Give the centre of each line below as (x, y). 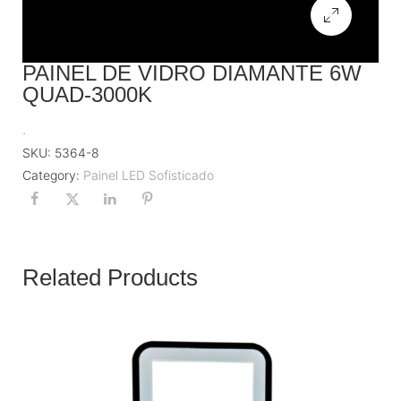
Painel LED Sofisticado (149, 175)
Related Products (110, 278)
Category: (51, 175)
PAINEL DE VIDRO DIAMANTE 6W (192, 73)
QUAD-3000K (87, 94)
